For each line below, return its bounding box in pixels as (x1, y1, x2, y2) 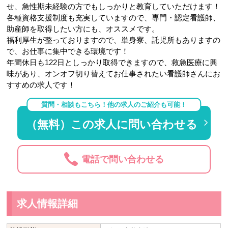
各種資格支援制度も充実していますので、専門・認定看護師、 (7, 13, 221, 22)
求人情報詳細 (17, 197, 78, 209)
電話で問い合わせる (81, 154, 164, 165)
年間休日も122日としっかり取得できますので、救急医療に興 (7, 58, 218, 67)
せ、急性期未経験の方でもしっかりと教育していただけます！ (7, 2, 221, 11)
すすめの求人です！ (7, 80, 76, 89)
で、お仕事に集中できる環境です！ (7, 46, 129, 55)
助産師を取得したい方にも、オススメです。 (7, 24, 160, 33)
